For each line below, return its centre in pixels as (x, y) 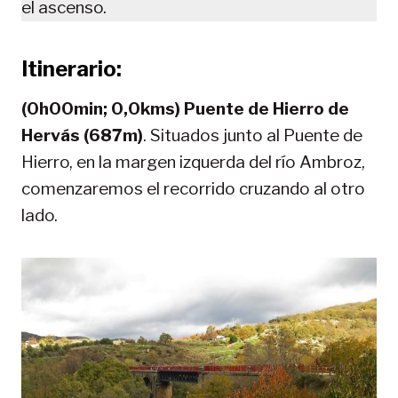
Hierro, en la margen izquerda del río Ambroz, (193, 162)
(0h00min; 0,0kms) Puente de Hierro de (185, 108)
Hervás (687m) (82, 135)
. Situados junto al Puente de (253, 135)
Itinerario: (72, 68)
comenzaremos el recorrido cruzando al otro (193, 188)
